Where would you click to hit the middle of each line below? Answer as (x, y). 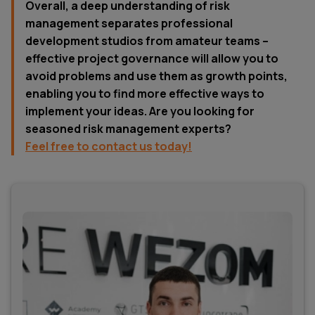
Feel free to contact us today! (109, 146)
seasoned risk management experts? (128, 128)
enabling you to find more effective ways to (145, 93)
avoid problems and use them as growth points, (156, 76)
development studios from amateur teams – (147, 40)
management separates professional (129, 23)
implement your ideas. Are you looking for (140, 111)
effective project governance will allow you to (152, 58)
